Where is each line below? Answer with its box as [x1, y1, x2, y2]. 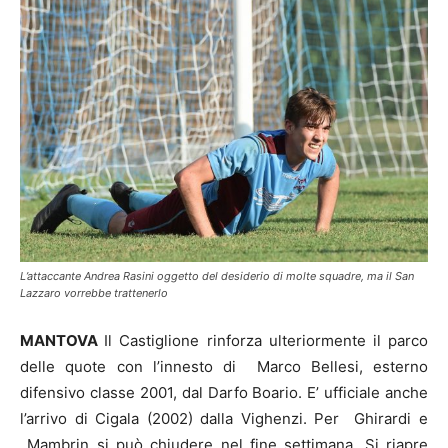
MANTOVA [20, 330, 105, 350]
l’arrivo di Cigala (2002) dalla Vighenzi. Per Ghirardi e [20, 408, 428, 428]
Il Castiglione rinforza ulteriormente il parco [104, 330, 429, 350]
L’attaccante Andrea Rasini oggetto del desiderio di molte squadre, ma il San [20, 268, 414, 283]
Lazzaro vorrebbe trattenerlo [20, 285, 168, 300]
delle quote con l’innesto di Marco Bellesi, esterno [20, 356, 428, 376]
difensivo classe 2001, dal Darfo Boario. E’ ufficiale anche [20, 382, 428, 402]
